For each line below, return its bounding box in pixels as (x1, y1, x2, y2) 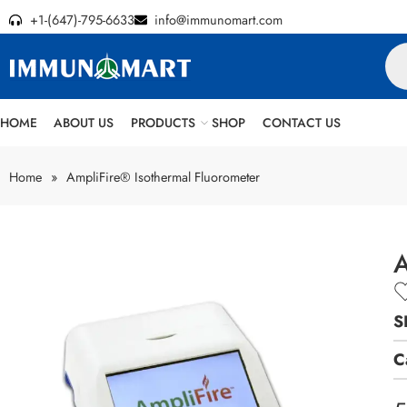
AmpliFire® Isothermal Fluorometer (66, 167, 260, 187)
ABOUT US (54, 114, 114, 132)
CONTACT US (262, 114, 341, 132)
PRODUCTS (130, 114, 195, 132)
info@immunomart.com (154, 10, 283, 29)
